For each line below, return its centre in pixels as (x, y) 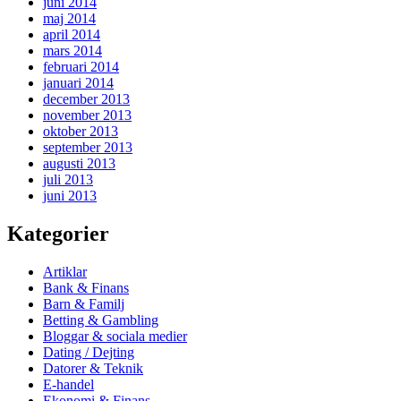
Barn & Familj (84, 304)
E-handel (68, 384)
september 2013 (88, 148)
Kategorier (58, 234)
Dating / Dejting (89, 352)
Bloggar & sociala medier (115, 336)
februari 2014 (81, 67)
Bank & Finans (86, 288)
